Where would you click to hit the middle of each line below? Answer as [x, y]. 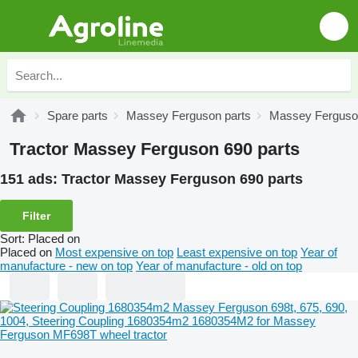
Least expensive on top [237, 252]
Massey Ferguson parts [189, 115]
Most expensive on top [114, 252]
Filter [36, 215]
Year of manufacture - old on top [219, 265]
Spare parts [78, 115]
